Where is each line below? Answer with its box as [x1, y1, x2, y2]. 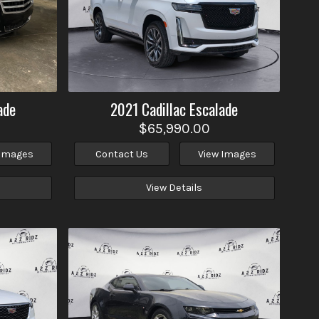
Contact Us [95, 147, 148, 160]
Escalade [189, 98, 239, 121]
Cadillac [142, 98, 187, 121]
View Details [146, 182, 203, 194]
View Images [197, 147, 256, 160]
